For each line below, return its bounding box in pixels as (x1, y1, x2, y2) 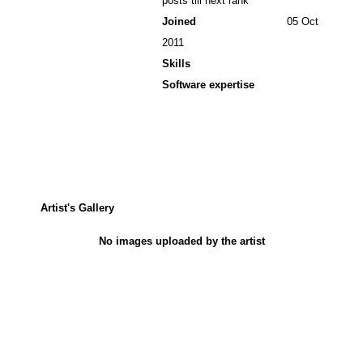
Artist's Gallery (41, 201, 114, 214)
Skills (162, 57, 190, 70)
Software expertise (162, 78, 254, 91)
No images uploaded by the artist (98, 234, 265, 247)
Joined (162, 15, 196, 28)
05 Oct (284, 15, 318, 28)
